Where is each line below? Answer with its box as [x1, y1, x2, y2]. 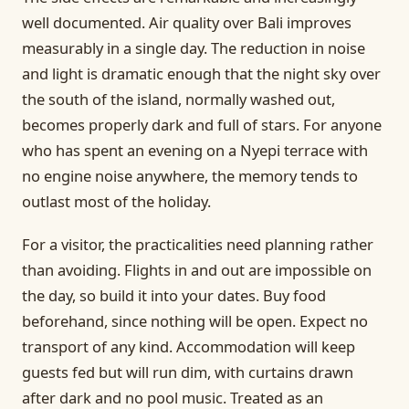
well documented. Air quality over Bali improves [22, 11, 351, 33]
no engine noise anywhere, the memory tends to [22, 164, 358, 186]
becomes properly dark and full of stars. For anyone [22, 113, 382, 135]
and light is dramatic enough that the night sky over [22, 62, 381, 84]
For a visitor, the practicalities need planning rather [22, 233, 373, 255]
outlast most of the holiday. [22, 190, 211, 212]
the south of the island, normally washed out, [22, 88, 335, 110]
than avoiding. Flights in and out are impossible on [22, 258, 372, 280]
